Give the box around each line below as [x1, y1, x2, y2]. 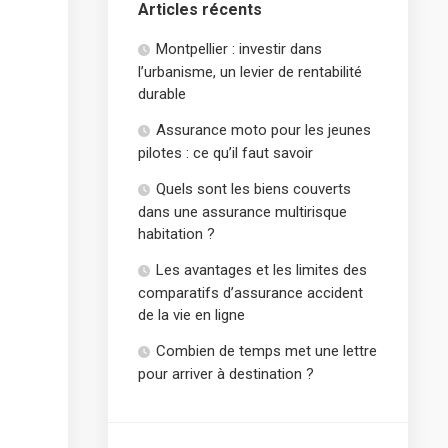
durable [138, 85, 186, 103]
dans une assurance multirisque [138, 203, 347, 221]
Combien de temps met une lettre [156, 342, 377, 360]
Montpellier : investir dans [156, 40, 322, 58]
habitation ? [138, 225, 215, 243]
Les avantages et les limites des [156, 261, 367, 279]
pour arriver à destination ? [138, 365, 314, 383]
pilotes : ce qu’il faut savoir [138, 144, 313, 162]
